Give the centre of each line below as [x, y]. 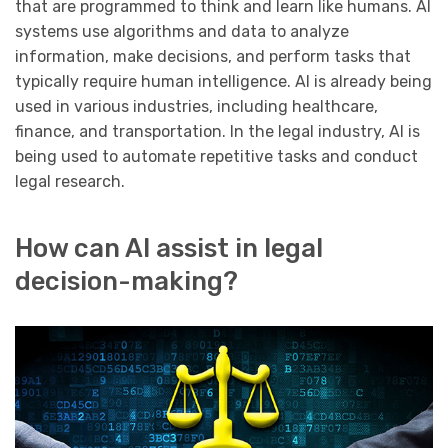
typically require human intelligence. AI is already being [223, 81]
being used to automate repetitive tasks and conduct [216, 156]
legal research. [70, 181]
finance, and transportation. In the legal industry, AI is [217, 131]
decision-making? [126, 281]
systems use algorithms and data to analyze [182, 31]
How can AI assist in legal [169, 248]
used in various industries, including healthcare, [196, 106]
